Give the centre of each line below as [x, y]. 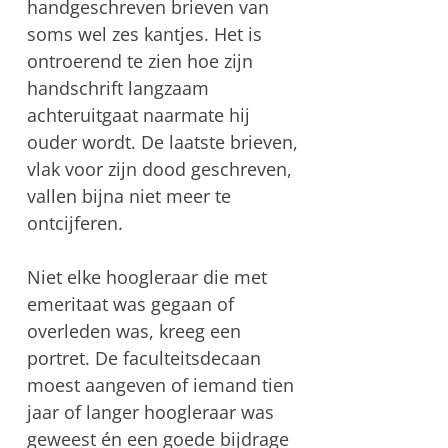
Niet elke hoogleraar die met [146, 276]
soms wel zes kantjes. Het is [144, 33]
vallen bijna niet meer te [128, 195]
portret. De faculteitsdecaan [143, 357]
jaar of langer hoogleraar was [150, 411]
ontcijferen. [74, 222]
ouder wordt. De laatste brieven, [162, 141]
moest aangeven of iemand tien [160, 384]
